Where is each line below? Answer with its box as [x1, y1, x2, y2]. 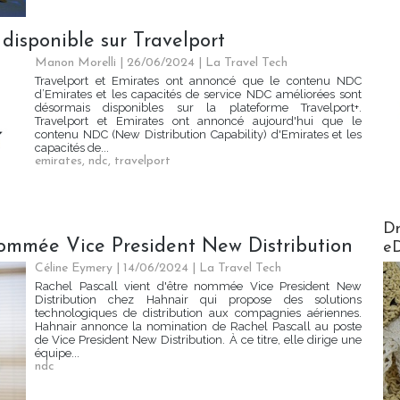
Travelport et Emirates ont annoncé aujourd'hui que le [35, 114, 362, 129]
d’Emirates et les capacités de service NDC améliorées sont [35, 87, 362, 102]
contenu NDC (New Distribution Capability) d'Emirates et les [35, 128, 362, 142]
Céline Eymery [35, 262, 112, 276]
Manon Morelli [35, 56, 116, 71]
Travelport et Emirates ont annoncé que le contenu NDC [35, 74, 362, 88]
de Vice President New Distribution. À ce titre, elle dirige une [35, 333, 362, 347]
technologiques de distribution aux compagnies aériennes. [35, 306, 362, 321]
